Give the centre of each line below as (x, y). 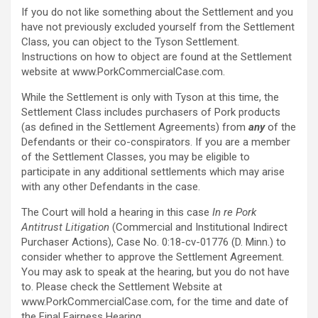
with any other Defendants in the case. (111, 187)
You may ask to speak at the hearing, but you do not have (155, 272)
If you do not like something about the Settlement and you (157, 12)
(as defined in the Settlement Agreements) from (135, 127)
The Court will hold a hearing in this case (117, 213)
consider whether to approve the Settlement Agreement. (153, 257)
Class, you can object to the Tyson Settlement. (130, 42)
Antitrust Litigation (67, 227)
